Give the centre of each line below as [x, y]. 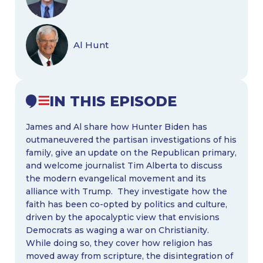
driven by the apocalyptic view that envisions [122, 217]
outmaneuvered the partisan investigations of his [131, 139]
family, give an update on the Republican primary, [131, 152]
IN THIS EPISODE [113, 101]
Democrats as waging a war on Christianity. [118, 230]
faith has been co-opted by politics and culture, [126, 204]
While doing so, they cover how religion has [119, 243]
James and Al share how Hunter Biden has [116, 127]
